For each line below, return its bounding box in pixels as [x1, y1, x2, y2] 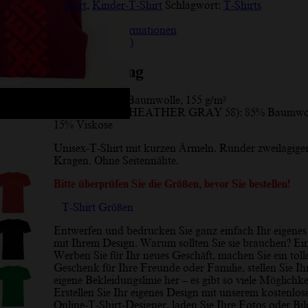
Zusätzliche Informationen [53, 23, 177, 36]
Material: [53, 93, 96, 107]
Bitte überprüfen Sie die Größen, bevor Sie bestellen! [53, 177, 290, 190]
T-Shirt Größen [61, 201, 133, 214]
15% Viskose [53, 118, 113, 131]
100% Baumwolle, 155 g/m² [96, 93, 226, 107]
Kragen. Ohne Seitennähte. [53, 154, 179, 167]
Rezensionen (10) [53, 36, 133, 49]
